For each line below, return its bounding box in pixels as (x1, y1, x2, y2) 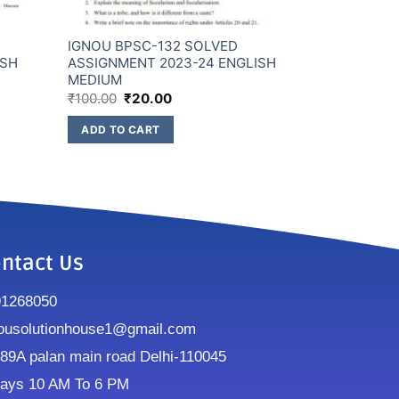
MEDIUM (67, 70, 126, 88)
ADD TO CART (81, 123, 160, 137)
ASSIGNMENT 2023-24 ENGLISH (67, 53, 276, 71)
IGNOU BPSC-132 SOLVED (67, 37, 238, 54)
